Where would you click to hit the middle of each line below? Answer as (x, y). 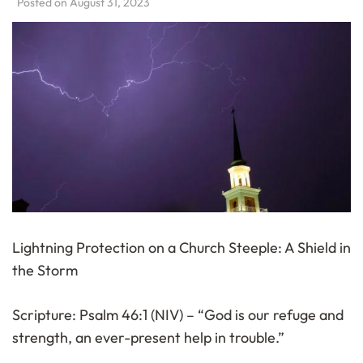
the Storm (45, 271)
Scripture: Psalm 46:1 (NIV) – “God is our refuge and (178, 315)
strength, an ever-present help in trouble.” (148, 338)
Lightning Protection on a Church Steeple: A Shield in (181, 248)
